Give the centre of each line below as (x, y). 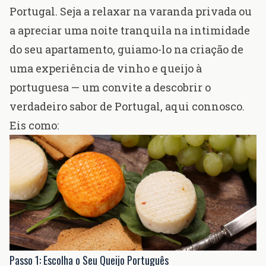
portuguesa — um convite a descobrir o (110, 88)
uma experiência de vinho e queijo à (106, 69)
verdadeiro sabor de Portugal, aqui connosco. (127, 107)
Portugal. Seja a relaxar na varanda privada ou (131, 12)
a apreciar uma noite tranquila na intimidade (130, 31)
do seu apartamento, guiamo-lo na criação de (126, 50)
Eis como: (34, 126)
